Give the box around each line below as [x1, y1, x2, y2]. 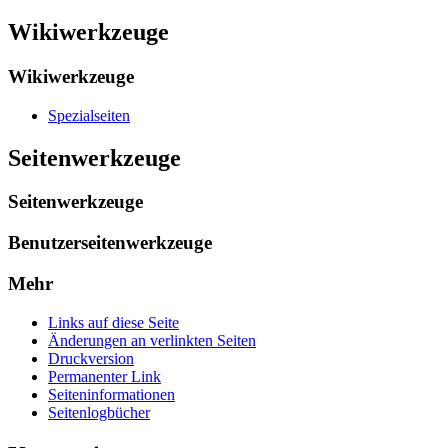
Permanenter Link [48, 367, 161, 385]
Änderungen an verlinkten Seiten [48, 331, 256, 349]
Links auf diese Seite [48, 313, 179, 331]
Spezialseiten [48, 106, 130, 124]
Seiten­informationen [48, 385, 175, 403]
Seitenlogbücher [48, 403, 150, 421]
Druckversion [48, 349, 134, 367]
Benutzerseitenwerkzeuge [8, 232, 212, 254]
